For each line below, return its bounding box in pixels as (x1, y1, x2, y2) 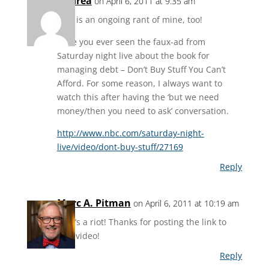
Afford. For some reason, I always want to (56, 77, 222, 89)
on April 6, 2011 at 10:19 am (133, 198, 239, 209)
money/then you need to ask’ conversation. (56, 105, 229, 116)
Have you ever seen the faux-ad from (56, 36, 205, 47)
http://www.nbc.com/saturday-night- (56, 127, 204, 139)
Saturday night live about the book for (56, 50, 210, 61)
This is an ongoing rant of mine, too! (56, 14, 202, 25)
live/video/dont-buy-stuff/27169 (56, 141, 183, 153)
